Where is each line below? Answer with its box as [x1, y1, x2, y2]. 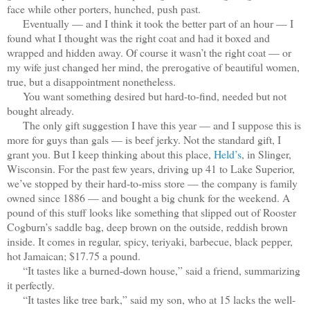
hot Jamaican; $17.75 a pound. [7, 248, 140, 263]
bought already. [7, 102, 74, 118]
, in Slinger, [241, 146, 291, 161]
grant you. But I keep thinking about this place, [7, 146, 214, 161]
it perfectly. [7, 277, 55, 292]
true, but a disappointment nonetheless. [7, 73, 176, 89]
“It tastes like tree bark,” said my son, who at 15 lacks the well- [7, 291, 295, 307]
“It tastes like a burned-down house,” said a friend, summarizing [7, 262, 300, 277]
